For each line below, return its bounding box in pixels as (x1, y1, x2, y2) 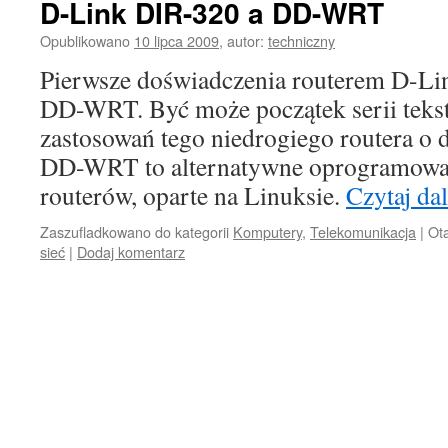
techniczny (268, 30, 335, 51)
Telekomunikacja (310, 221, 416, 242)
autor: (227, 30, 264, 51)
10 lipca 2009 (134, 30, 219, 51)
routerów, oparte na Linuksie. (40, 178, 346, 212)
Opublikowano (40, 30, 130, 51)
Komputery (233, 221, 302, 242)
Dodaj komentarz (77, 241, 185, 262)
